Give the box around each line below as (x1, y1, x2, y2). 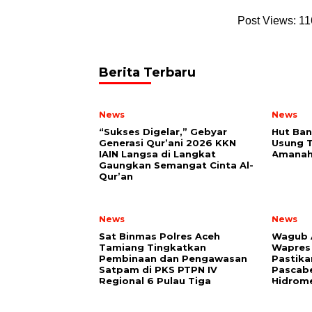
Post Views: (237, 15, 296, 26)
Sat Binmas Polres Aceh (99, 231, 220, 242)
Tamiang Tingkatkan (99, 242, 206, 253)
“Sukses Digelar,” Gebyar (99, 126, 227, 137)
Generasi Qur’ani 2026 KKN (99, 137, 236, 148)
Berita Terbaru (99, 65, 196, 80)
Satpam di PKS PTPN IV (99, 264, 217, 275)
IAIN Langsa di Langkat (99, 148, 216, 159)
